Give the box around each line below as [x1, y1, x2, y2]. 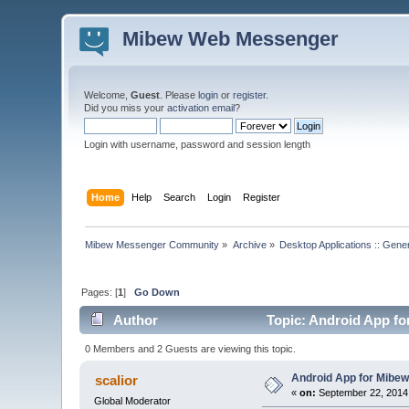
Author [112, 312, 158, 329]
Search [163, 191, 195, 203]
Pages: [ [81, 286, 119, 298]
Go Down [134, 286, 181, 298]
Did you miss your [84, 102, 168, 113]
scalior [94, 372, 138, 388]
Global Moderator [94, 394, 172, 406]
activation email [167, 102, 236, 113]
